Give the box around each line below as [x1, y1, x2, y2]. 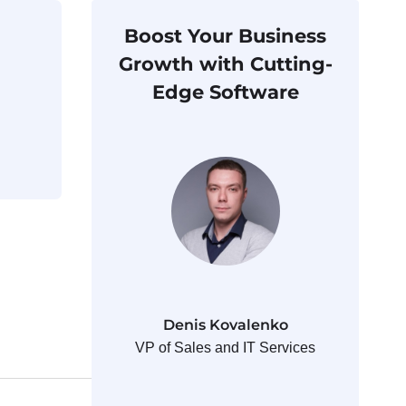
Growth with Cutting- [118, 52, 333, 75]
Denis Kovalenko [162, 315, 288, 333]
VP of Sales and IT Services [135, 339, 315, 355]
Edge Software [151, 80, 299, 103]
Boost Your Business [124, 24, 326, 47]
